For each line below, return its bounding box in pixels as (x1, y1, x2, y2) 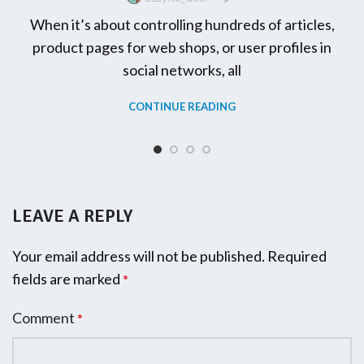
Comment (12, 309, 77, 327)
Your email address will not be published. (12, 247, 265, 265)
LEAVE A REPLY (12, 205, 132, 227)
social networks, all (123, 61, 241, 79)
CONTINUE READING (128, 100, 236, 113)
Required (267, 247, 327, 265)
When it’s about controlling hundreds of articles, (29, 15, 335, 33)
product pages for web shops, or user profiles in (32, 38, 331, 56)
